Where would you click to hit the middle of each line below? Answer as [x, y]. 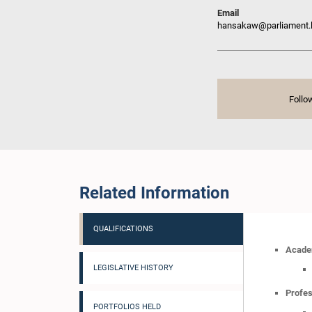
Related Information [154, 193]
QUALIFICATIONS [123, 229]
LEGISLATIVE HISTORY [133, 268]
